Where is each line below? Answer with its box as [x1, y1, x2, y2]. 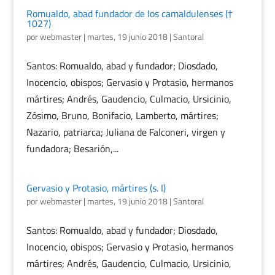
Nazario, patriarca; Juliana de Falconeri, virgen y [26, 125, 225, 139]
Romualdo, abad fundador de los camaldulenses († [26, 6, 233, 21]
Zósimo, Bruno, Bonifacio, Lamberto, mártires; [26, 108, 219, 123]
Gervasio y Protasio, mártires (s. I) [26, 180, 166, 195]
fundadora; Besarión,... [26, 141, 118, 156]
